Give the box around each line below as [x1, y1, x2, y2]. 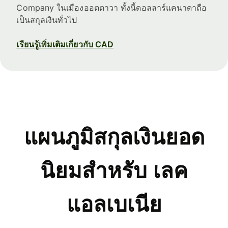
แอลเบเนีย [66, 192, 162, 216]
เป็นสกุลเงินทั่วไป [16, 14, 77, 25]
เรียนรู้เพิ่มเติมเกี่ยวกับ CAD [16, 39, 114, 49]
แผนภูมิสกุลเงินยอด [23, 125, 205, 149]
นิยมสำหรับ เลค [40, 158, 188, 183]
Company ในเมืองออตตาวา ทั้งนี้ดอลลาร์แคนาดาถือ [16, 2, 207, 13]
